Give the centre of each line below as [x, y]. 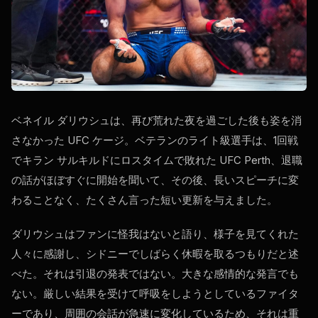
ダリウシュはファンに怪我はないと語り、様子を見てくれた [155, 234]
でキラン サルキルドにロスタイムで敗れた [115, 160]
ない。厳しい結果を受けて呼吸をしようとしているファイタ [155, 294]
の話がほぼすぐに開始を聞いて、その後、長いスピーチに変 [155, 180]
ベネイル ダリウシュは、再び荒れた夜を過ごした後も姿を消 [157, 121]
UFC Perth [245, 160]
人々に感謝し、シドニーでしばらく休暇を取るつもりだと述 [155, 254]
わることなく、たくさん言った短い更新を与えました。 [144, 200]
